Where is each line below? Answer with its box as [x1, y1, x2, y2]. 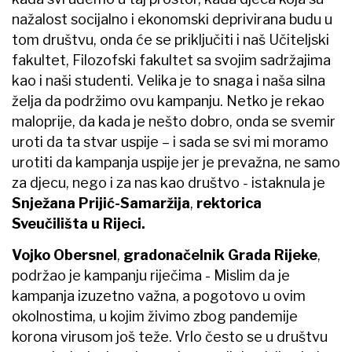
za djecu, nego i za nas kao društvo [12, 174, 240, 191]
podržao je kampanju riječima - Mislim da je [12, 266, 290, 284]
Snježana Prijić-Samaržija [12, 194, 190, 211]
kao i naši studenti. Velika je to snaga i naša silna [12, 71, 325, 89]
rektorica [196, 194, 262, 211]
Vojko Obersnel [12, 246, 117, 263]
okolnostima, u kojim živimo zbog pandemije [12, 307, 298, 324]
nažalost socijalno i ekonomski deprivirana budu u [12, 10, 332, 27]
